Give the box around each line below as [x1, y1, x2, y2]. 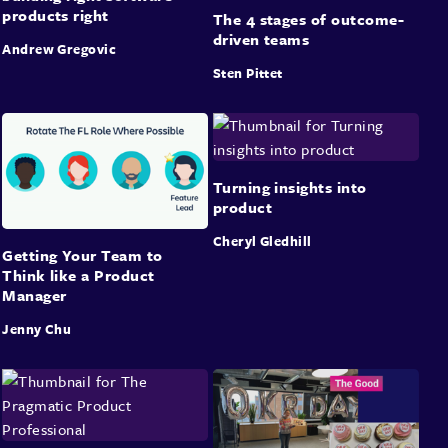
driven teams [212, 27, 310, 50]
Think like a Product [2, 264, 155, 287]
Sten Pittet [212, 62, 283, 83]
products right [2, 3, 109, 26]
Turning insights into [212, 175, 367, 198]
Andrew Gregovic [2, 38, 117, 59]
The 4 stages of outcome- [212, 7, 405, 30]
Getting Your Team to [2, 244, 163, 267]
